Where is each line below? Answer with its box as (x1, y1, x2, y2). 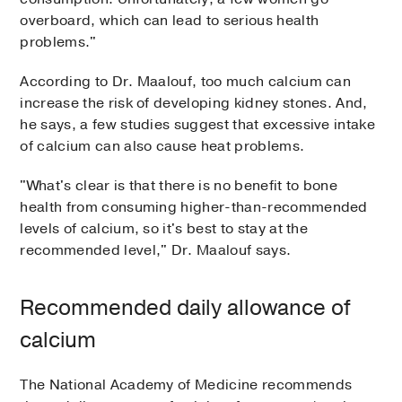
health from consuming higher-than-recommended (20, 197, 368, 217)
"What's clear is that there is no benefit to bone (20, 175, 338, 196)
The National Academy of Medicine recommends (20, 374, 353, 395)
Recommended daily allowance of (20, 293, 352, 322)
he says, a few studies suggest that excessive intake (20, 114, 376, 135)
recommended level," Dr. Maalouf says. (20, 240, 292, 260)
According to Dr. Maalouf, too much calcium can (20, 71, 352, 92)
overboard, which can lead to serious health (20, 10, 319, 31)
